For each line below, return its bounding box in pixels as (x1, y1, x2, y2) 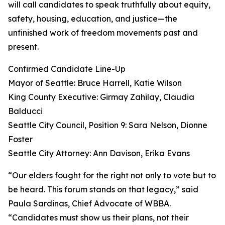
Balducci (8, 106, 43, 117)
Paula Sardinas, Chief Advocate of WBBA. (8, 198, 171, 209)
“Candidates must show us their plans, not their (8, 212, 189, 223)
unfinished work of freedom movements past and (8, 28, 198, 38)
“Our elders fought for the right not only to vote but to (8, 170, 216, 181)
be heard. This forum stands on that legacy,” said (8, 184, 198, 195)
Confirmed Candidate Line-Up (8, 64, 126, 74)
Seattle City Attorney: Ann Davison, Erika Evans (8, 148, 190, 159)
